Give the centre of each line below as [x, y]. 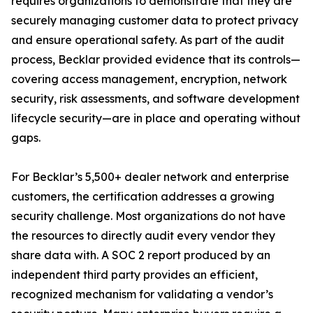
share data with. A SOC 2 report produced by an [141, 255]
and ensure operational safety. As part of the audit [148, 40]
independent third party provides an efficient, [134, 275]
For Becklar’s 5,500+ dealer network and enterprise [150, 177]
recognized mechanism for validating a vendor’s [142, 294]
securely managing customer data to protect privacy [155, 20]
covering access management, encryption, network [149, 79]
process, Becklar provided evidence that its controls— [156, 59]
